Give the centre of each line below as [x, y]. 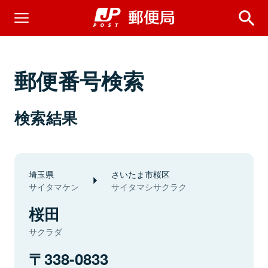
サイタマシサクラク [149, 187]
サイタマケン [54, 187]
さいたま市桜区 [141, 174]
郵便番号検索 [80, 80]
